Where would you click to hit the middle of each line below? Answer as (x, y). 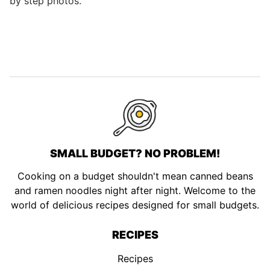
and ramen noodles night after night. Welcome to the (135, 190)
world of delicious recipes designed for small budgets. (135, 205)
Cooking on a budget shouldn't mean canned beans (135, 176)
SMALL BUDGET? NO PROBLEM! (135, 153)
